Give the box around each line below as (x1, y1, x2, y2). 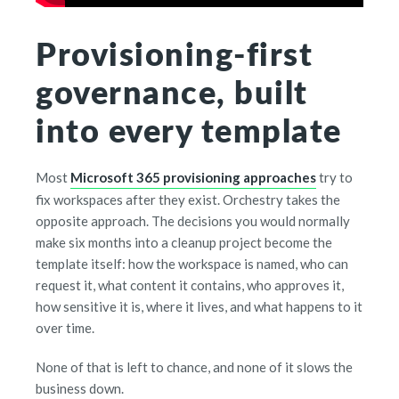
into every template (36, 106, 342, 152)
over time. (36, 319, 94, 336)
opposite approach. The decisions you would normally (36, 212, 350, 229)
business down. (36, 379, 124, 396)
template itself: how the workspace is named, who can (36, 255, 348, 272)
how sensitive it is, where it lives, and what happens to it (36, 297, 362, 314)
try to (316, 168, 353, 185)
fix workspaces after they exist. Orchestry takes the (36, 191, 340, 208)
